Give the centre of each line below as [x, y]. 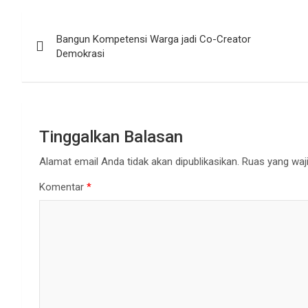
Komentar [63, 187]
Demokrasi [80, 54]
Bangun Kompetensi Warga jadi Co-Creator [154, 40]
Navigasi [63, 25]
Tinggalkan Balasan [111, 137]
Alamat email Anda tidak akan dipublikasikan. [139, 162]
